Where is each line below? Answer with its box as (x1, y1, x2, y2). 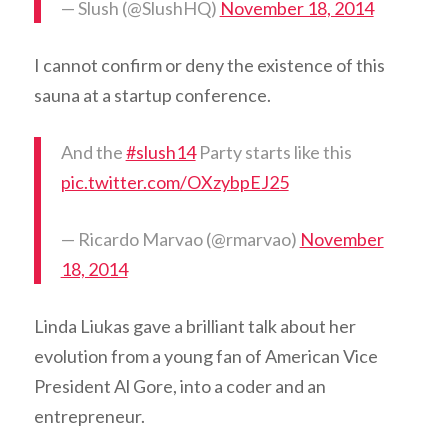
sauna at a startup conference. (33, 84, 271, 107)
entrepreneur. (33, 405, 145, 428)
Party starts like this (195, 141, 352, 164)
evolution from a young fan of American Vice (33, 345, 378, 368)
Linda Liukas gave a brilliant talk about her (33, 315, 356, 338)
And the (60, 141, 126, 164)
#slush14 (125, 141, 196, 164)
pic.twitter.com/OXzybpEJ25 (60, 171, 289, 194)
